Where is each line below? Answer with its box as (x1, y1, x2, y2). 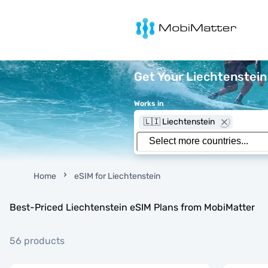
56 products (10, 235, 65, 246)
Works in (134, 99, 164, 108)
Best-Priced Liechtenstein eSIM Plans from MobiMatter (10, 202, 255, 213)
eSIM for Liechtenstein (74, 171, 160, 181)
